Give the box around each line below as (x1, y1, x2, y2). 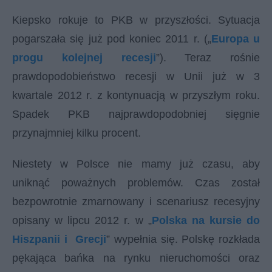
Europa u (211, 32, 260, 45)
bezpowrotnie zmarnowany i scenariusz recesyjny (12, 195, 260, 208)
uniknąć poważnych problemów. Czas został (12, 176, 260, 189)
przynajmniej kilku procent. (12, 126, 141, 139)
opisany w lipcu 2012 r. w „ (12, 214, 152, 226)
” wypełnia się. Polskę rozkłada (106, 233, 260, 245)
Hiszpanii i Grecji (12, 233, 107, 245)
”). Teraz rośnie (155, 51, 260, 64)
